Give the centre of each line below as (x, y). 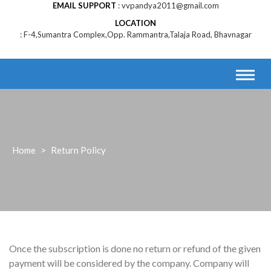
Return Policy (78, 150)
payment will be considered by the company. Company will (129, 263)
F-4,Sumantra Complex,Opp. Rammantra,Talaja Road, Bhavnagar (137, 35)
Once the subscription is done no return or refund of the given (135, 249)
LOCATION (135, 23)
